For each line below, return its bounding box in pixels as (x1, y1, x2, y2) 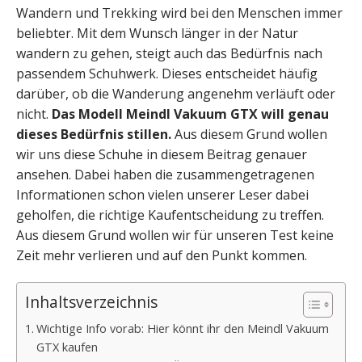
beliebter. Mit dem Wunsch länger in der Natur (16, 24, 298, 42)
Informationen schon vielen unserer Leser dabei (16, 186, 309, 204)
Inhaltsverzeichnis (25, 291, 158, 314)
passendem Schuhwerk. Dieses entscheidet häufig (16, 65, 318, 82)
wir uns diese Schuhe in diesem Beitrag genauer (16, 145, 307, 163)
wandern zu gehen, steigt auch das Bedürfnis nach (16, 44, 322, 62)
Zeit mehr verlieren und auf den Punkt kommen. (16, 246, 307, 264)
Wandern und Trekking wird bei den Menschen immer (16, 4, 343, 22)
